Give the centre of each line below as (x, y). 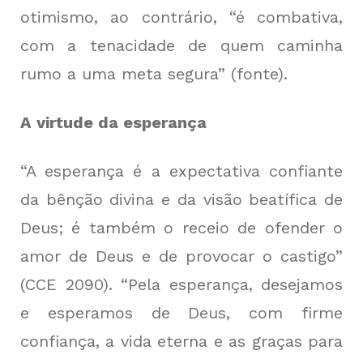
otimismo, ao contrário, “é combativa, (181, 17)
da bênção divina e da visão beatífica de (181, 200)
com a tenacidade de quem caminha (181, 46)
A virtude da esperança (113, 123)
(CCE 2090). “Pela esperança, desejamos (181, 285)
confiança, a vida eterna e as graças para (181, 342)
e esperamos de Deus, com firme (181, 313)
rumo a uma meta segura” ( (128, 74)
